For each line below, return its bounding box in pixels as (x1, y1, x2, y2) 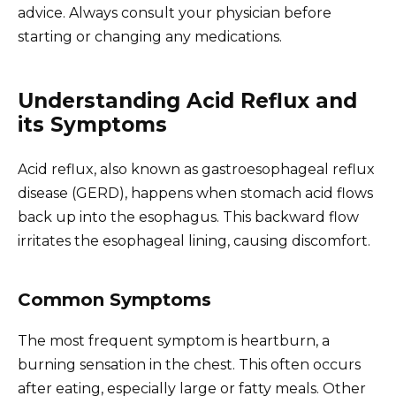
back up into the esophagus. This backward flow (18, 209, 359, 226)
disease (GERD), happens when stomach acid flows (18, 185, 373, 202)
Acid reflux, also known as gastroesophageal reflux (18, 161, 375, 179)
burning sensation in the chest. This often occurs (18, 356, 361, 374)
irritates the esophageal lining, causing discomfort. (18, 232, 370, 250)
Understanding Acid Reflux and (18, 88, 357, 114)
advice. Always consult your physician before (18, 4, 331, 22)
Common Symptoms (18, 289, 211, 311)
